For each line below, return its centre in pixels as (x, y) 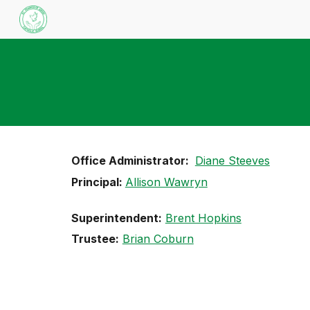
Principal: (98, 182)
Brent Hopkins (203, 218)
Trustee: (95, 239)
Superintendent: (116, 218)
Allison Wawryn (166, 182)
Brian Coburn (158, 239)
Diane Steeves (232, 161)
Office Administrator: (131, 161)
